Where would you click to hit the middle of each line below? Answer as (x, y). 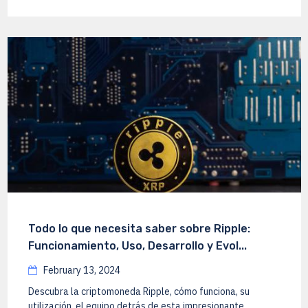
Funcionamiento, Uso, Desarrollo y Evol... (137, 245)
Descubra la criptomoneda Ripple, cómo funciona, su (139, 291)
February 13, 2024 (80, 270)
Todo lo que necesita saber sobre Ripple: (139, 228)
